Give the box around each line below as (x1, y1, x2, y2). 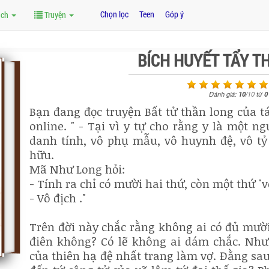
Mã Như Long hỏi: (29, 161, 125, 177)
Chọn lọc (100, 8, 129, 20)
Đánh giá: (208, 89, 238, 98)
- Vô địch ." (29, 190, 86, 206)
